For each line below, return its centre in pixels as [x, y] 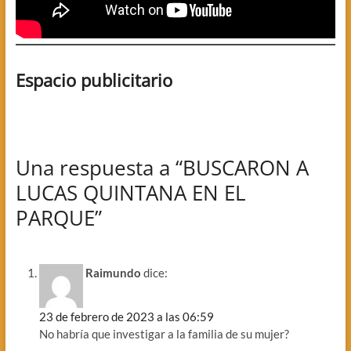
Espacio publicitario [94, 80]
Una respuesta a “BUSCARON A [162, 168]
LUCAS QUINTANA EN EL [130, 193]
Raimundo [113, 272]
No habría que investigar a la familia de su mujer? [164, 333]
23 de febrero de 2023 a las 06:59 [126, 316]
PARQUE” [58, 218]
